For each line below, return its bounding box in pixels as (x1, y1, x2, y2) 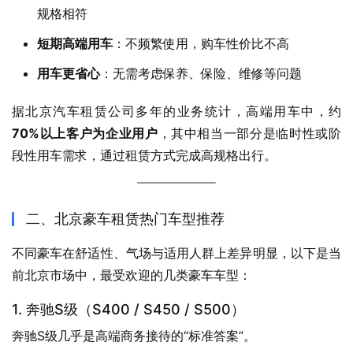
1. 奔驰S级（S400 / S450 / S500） (12, 301, 245, 318)
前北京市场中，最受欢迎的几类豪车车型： (12, 267, 251, 284)
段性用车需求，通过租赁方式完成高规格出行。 (12, 147, 277, 164)
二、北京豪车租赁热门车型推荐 (26, 210, 225, 228)
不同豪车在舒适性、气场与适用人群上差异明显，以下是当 (12, 245, 341, 262)
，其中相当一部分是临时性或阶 (158, 125, 342, 142)
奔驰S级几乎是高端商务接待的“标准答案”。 (12, 328, 256, 344)
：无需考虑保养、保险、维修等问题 (100, 65, 302, 82)
